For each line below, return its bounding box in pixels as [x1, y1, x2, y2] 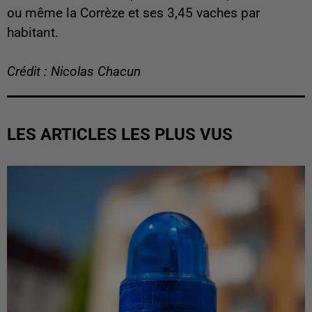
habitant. [7, 24, 58, 40]
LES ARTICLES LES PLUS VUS [7, 124, 233, 144]
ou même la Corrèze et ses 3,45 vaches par [7, 5, 260, 21]
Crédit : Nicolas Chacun [7, 63, 141, 79]
